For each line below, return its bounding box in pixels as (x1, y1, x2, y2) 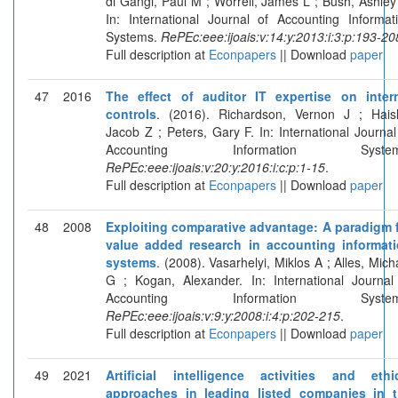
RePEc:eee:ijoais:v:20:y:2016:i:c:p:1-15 (106, 157, 325, 176)
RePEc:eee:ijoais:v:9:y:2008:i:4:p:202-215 (106, 306, 340, 324)
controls (106, 104, 156, 123)
